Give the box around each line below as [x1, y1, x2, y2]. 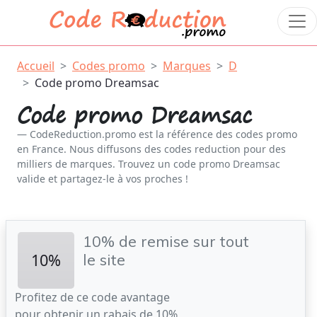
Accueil [17, 58, 54, 74]
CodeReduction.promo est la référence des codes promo [30, 127, 297, 141]
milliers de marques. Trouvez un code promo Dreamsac [17, 157, 280, 171]
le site [83, 250, 125, 269]
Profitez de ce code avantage [15, 289, 170, 305]
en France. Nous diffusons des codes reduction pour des [17, 142, 286, 156]
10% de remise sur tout [83, 231, 249, 250]
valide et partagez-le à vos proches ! [17, 172, 188, 185]
